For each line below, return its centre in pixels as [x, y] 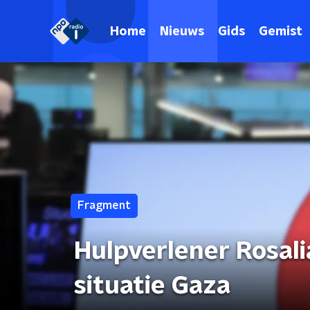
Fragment [104, 206]
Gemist [281, 31]
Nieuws [182, 31]
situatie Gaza [152, 286]
